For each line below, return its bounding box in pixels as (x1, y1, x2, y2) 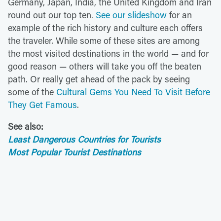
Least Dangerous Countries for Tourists (8, 133, 161, 145)
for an (167, 9, 192, 21)
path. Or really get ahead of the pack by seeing (8, 73, 190, 85)
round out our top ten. (8, 9, 96, 21)
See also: (8, 120, 43, 132)
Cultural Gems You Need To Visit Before (56, 86, 210, 98)
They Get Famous (8, 99, 77, 110)
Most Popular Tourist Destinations (8, 146, 141, 158)
